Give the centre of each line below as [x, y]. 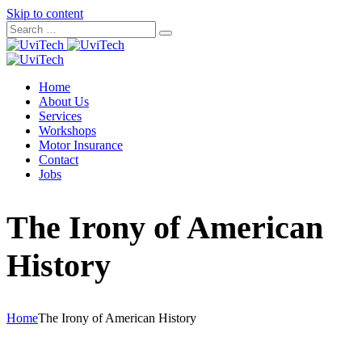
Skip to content [45, 13]
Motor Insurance [81, 145]
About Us [64, 101]
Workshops [67, 130]
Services [60, 116]
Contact [59, 160]
